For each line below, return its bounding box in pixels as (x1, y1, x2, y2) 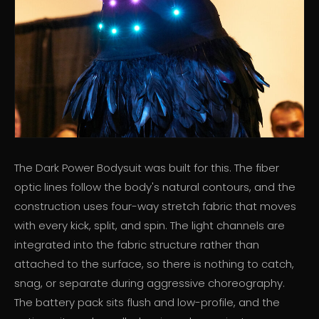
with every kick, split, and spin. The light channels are (14, 218, 285, 234)
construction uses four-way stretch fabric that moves (14, 199, 296, 214)
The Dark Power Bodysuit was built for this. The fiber (14, 160, 279, 176)
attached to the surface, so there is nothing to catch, (14, 256, 294, 272)
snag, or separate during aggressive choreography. (14, 276, 285, 291)
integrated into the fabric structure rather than (14, 237, 259, 253)
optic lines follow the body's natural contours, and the (14, 179, 296, 195)
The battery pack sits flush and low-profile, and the (14, 295, 280, 310)
